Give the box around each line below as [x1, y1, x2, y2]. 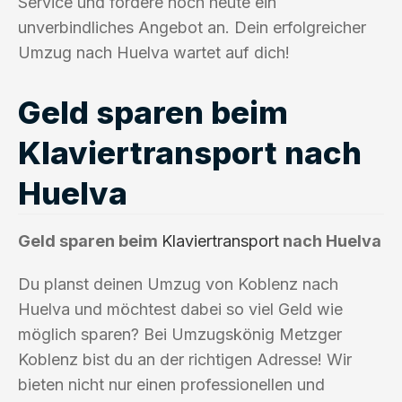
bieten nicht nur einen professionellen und [18, 374, 325, 394]
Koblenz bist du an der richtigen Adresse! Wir [18, 349, 352, 369]
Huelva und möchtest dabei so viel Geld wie [18, 299, 343, 319]
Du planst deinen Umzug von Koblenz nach [18, 274, 338, 293]
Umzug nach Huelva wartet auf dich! [18, 42, 290, 62]
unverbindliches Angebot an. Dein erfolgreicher [18, 17, 366, 37]
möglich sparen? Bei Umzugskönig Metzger [18, 324, 342, 344]
